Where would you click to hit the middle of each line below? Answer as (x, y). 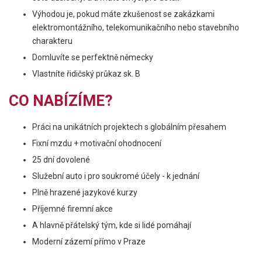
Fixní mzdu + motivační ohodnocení (97, 143)
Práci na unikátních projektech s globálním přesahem (129, 127)
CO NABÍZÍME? (61, 101)
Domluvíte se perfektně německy (93, 57)
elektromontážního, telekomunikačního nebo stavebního (136, 27)
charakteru (52, 41)
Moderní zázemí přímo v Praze (89, 242)
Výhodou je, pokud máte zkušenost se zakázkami (123, 14)
